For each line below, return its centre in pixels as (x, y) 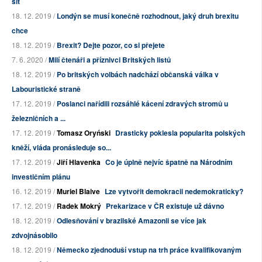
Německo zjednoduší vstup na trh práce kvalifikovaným (149, 250)
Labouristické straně (46, 89)
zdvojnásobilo (35, 235)
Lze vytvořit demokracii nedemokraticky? (174, 192)
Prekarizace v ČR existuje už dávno (165, 206)
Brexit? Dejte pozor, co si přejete (111, 45)
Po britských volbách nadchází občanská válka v (138, 75)
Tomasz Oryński (84, 133)
